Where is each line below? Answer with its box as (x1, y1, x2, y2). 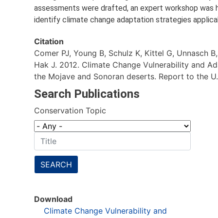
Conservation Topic (34, 105, 106, 115)
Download (34, 194, 73, 204)
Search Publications (34, 87, 140, 101)
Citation (34, 36, 64, 46)
